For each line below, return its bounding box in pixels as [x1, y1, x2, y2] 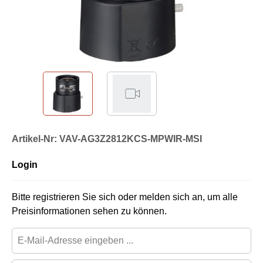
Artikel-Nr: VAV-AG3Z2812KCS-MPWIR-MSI [12, 133, 202, 144]
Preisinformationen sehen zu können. [12, 205, 167, 216]
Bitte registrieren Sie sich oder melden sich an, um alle [12, 191, 238, 202]
